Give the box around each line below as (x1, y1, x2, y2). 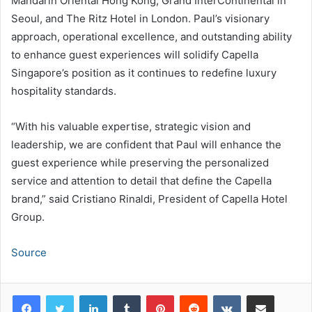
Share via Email (274, 288, 296, 300)
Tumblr (140, 288, 169, 300)
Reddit (207, 288, 235, 300)
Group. (11, 210, 45, 224)
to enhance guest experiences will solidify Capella (11, 47, 258, 61)
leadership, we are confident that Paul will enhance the (11, 137, 281, 151)
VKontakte (240, 288, 285, 300)
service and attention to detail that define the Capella (11, 173, 272, 187)
